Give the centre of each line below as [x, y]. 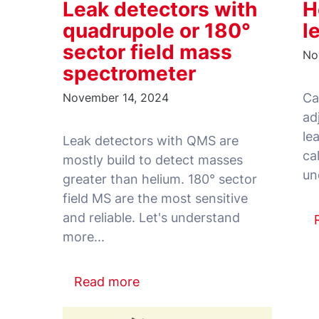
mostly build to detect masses [153, 160]
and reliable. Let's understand [151, 218]
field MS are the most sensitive [155, 199]
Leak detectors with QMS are [151, 141]
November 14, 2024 [116, 98]
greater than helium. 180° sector [160, 179]
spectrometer [129, 74]
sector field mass [147, 52]
